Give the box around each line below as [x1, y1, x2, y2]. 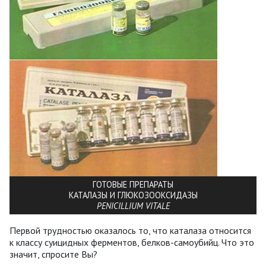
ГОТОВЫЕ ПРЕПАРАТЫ [93, 178, 173, 190]
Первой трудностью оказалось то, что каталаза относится [9, 224, 251, 236]
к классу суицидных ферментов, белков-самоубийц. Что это [9, 236, 254, 248]
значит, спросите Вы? [9, 248, 97, 260]
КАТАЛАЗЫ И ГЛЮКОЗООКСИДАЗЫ [68, 189, 198, 201]
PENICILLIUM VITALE [96, 199, 170, 211]
